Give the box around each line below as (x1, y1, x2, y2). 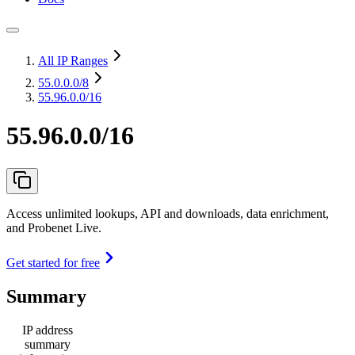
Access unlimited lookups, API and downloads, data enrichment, (6, 206, 329, 220)
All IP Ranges (38, 54, 108, 67)
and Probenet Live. (6, 220, 101, 235)
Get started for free (6, 255, 100, 269)
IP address (22, 323, 73, 337)
